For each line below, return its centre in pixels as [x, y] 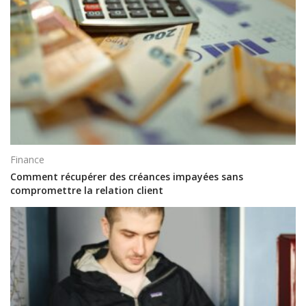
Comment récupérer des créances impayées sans [127, 176]
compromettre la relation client [87, 190]
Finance [27, 160]
